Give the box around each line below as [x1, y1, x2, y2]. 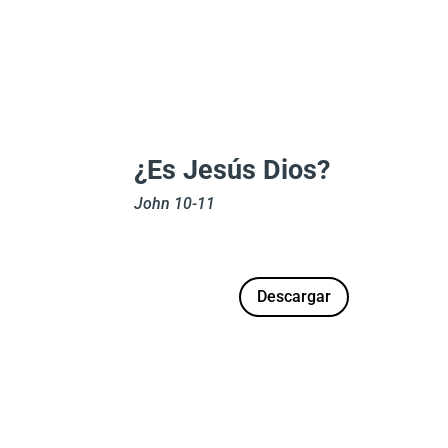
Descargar [256, 287, 331, 307]
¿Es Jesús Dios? [134, 154, 331, 186]
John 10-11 [134, 194, 216, 213]
